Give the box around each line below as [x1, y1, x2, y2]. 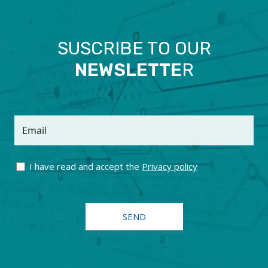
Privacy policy [142, 160, 197, 172]
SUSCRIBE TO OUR [57, 37, 211, 59]
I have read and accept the [29, 160, 142, 172]
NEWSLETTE [74, 59, 182, 81]
